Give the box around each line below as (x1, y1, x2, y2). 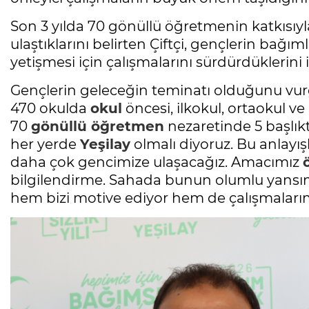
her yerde (10, 136, 80, 153)
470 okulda (10, 100, 90, 117)
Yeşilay (80, 136, 130, 153)
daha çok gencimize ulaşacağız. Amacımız (10, 154, 303, 171)
